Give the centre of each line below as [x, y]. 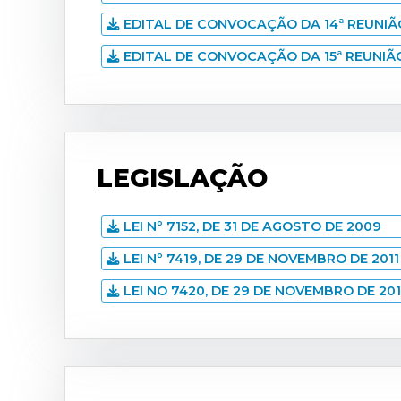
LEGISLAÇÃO [182, 178]
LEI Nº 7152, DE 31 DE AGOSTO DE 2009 [252, 226]
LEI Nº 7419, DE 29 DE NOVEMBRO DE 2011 [261, 259]
